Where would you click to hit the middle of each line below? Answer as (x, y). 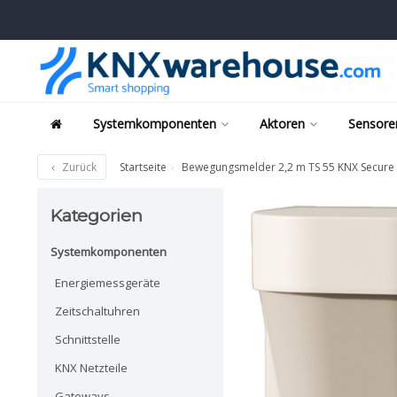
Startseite (143, 167)
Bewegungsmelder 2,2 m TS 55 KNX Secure (288, 167)
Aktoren (282, 124)
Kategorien (97, 215)
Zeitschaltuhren (97, 311)
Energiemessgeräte (108, 282)
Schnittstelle (88, 339)
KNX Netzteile (91, 367)
